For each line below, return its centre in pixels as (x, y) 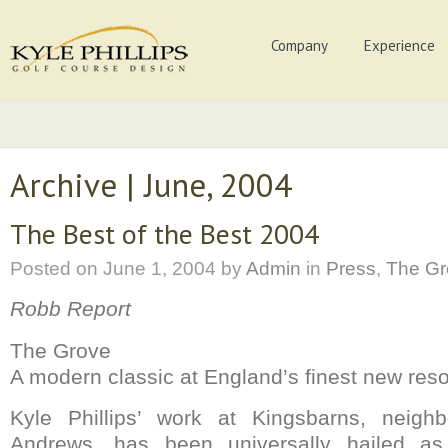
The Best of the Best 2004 (164, 233)
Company (299, 45)
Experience (399, 45)
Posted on (54, 268)
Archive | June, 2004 (151, 184)
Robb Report (70, 308)
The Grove (60, 350)
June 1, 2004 (157, 268)
